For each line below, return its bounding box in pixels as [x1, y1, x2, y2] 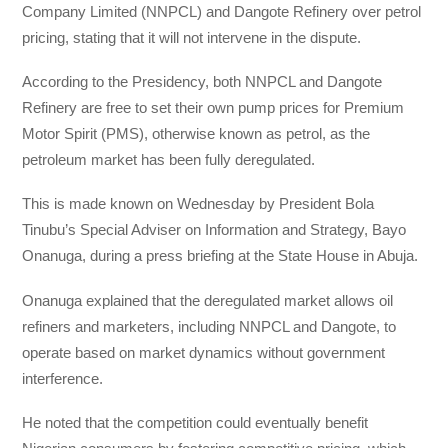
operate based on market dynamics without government [22, 343, 386, 361]
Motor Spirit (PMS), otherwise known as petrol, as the [22, 125, 371, 143]
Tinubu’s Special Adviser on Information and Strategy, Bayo [22, 221, 407, 239]
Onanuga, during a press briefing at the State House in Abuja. [22, 247, 419, 265]
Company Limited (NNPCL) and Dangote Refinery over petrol [22, 2, 422, 20]
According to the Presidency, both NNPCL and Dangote [22, 73, 383, 91]
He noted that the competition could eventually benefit [22, 413, 369, 431]
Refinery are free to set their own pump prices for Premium [22, 99, 405, 117]
